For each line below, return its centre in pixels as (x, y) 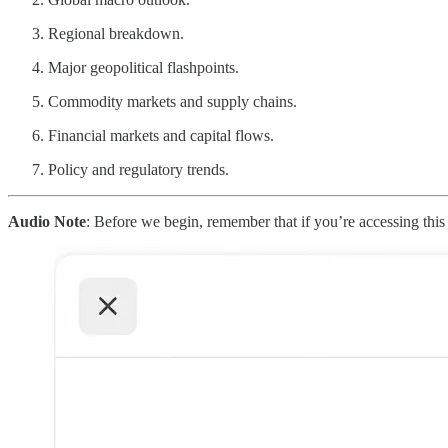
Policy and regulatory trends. (138, 169)
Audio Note (47, 221)
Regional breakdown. (116, 33)
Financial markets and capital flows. (161, 135)
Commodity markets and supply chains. (172, 101)
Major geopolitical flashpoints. (143, 67)
